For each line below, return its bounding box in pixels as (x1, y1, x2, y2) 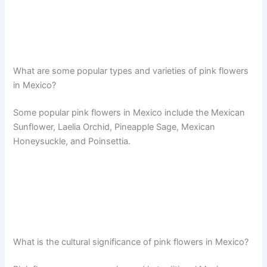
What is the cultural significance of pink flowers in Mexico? (13, 236, 249, 247)
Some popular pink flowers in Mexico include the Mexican (13, 107, 246, 118)
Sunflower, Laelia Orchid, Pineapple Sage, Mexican (13, 121, 216, 132)
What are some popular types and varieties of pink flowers (13, 65, 249, 76)
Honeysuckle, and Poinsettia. (13, 135, 131, 147)
